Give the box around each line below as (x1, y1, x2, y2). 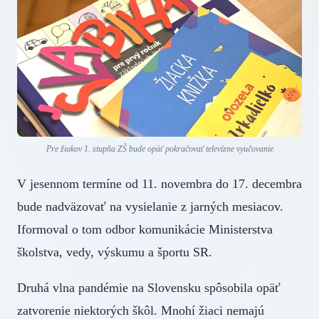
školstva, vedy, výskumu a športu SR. (17, 244, 234, 259)
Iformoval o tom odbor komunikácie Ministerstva (17, 221, 273, 236)
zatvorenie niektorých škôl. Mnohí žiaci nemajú (17, 303, 264, 318)
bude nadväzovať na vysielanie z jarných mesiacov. (17, 199, 283, 214)
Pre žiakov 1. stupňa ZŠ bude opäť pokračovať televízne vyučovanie (46, 143, 273, 154)
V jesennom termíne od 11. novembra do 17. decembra (17, 176, 302, 191)
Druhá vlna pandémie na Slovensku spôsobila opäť (17, 280, 281, 295)
